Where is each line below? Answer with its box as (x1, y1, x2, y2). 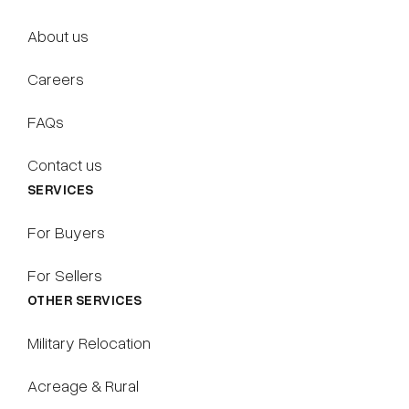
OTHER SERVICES (27, 291, 142, 308)
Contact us (27, 154, 102, 174)
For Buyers (27, 222, 105, 242)
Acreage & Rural (27, 375, 139, 395)
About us (27, 26, 89, 46)
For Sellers (27, 265, 102, 285)
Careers (27, 68, 84, 89)
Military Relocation (27, 332, 151, 352)
